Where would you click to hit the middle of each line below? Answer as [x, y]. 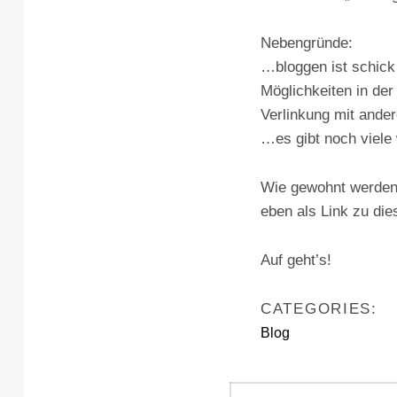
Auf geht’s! [296, 260]
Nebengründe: [307, 43]
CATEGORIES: [319, 309]
